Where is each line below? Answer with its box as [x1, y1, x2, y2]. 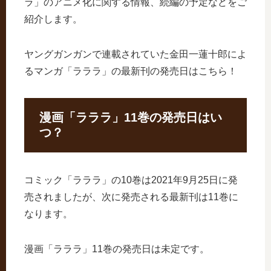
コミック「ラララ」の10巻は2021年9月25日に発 [24, 175, 238, 186]
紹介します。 [24, 14, 82, 24]
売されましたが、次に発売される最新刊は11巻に [24, 192, 238, 203]
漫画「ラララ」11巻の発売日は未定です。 [24, 244, 209, 255]
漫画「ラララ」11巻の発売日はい [39, 111, 222, 124]
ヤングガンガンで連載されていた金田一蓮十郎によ [24, 49, 247, 59]
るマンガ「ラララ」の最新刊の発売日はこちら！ [24, 66, 237, 76]
